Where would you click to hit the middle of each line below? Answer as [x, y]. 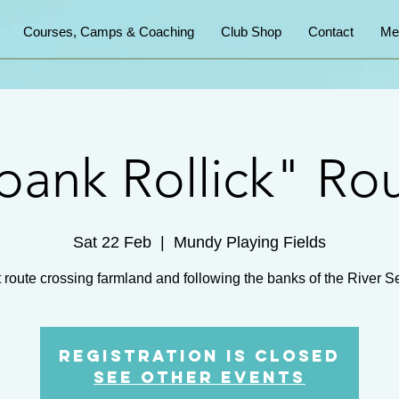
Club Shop [251, 32]
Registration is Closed [199, 356]
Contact [331, 32]
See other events [199, 378]
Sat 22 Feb [112, 243]
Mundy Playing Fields [250, 243]
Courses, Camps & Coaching [109, 32]
